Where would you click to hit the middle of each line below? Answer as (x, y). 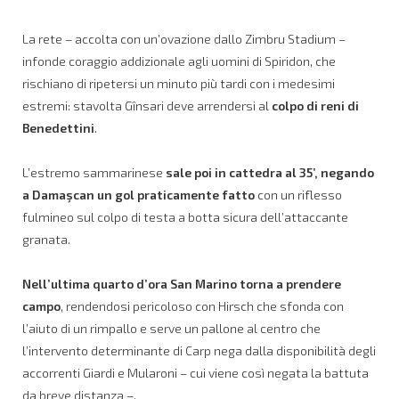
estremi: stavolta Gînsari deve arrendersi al (147, 105)
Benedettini (58, 127)
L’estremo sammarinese (94, 172)
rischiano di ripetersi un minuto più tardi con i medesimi (179, 83)
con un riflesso (298, 194)
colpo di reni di (315, 105)
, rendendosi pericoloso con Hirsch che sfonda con (202, 305)
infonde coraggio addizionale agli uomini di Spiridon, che (179, 61)
